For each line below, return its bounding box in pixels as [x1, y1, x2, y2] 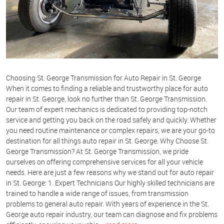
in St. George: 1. [6, 178, 55, 188]
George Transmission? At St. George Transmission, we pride [6, 146, 188, 156]
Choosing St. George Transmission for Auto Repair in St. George [6, 73, 201, 83]
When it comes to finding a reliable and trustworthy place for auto [6, 83, 208, 93]
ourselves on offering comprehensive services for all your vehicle [6, 157, 203, 167]
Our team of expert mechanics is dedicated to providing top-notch [6, 104, 207, 114]
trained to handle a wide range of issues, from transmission [6, 188, 188, 198]
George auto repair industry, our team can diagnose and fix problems [6, 209, 217, 219]
